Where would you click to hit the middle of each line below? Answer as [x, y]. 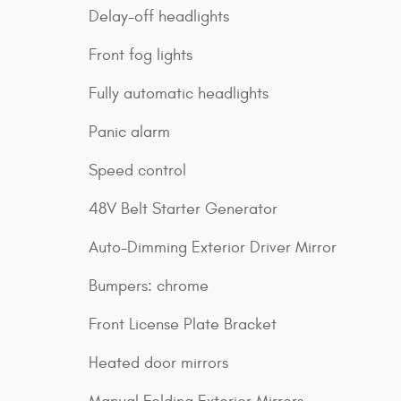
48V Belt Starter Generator [183, 209]
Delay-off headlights [159, 17]
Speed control [137, 171]
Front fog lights [141, 55]
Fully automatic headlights [179, 94]
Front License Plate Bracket [183, 324]
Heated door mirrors [158, 363]
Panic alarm [129, 132]
